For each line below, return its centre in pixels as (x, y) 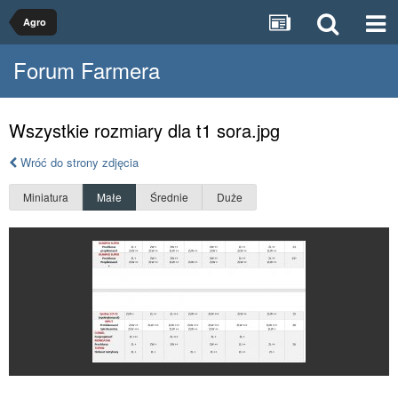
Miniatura (46, 197)
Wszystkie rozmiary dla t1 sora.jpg (144, 130)
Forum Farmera (87, 70)
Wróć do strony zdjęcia (78, 162)
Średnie (169, 197)
